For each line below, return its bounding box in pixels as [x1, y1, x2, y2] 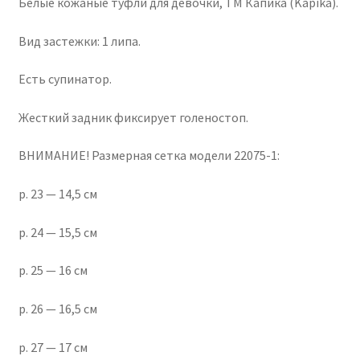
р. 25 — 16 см [18, 262, 88, 279]
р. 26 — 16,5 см [18, 300, 97, 317]
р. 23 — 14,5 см [18, 186, 97, 202]
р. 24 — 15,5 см [18, 223, 97, 240]
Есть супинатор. [18, 71, 112, 88]
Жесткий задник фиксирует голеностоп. [18, 108, 248, 125]
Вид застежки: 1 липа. [18, 32, 141, 49]
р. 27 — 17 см [18, 338, 88, 355]
